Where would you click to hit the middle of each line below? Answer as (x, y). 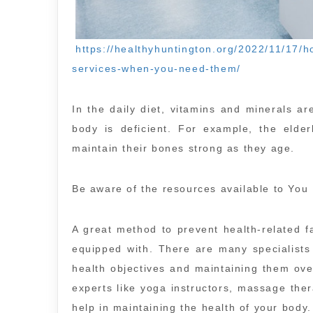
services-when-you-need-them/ (156, 69)
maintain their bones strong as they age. (184, 148)
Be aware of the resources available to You (190, 189)
